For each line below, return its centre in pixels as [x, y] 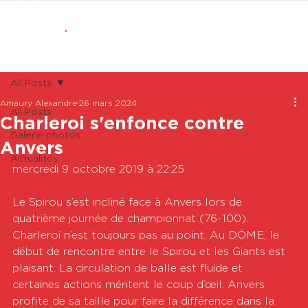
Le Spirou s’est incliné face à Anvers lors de [129, 202]
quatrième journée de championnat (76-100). [132, 219]
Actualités [34, 159]
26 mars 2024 [108, 103]
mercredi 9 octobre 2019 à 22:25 [98, 169]
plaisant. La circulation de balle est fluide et [129, 268]
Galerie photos [45, 135]
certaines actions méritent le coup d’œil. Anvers [140, 285]
